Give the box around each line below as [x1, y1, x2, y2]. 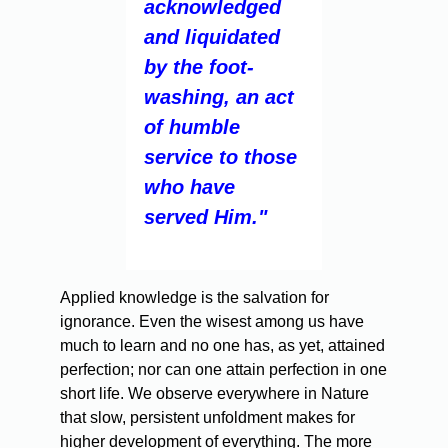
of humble [144, 115, 240, 138]
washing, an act [144, 85, 294, 108]
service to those [144, 145, 297, 168]
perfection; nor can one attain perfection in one [60, 360, 387, 378]
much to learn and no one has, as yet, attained [60, 336, 385, 354]
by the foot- [144, 55, 254, 78]
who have [144, 175, 235, 198]
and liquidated [144, 25, 280, 48]
